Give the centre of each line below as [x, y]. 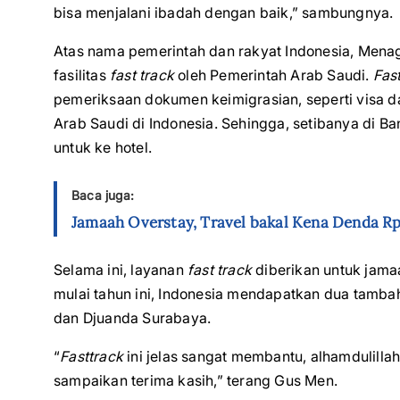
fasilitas [82, 75]
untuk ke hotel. [103, 147]
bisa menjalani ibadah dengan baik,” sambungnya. [224, 12]
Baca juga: [103, 195]
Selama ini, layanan [121, 270]
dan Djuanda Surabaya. [133, 318]
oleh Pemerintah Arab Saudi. [274, 75]
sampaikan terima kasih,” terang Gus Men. [196, 380]
